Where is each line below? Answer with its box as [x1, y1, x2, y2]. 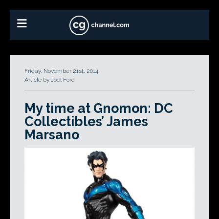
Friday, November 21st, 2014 [24, 67, 98, 74]
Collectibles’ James [24, 113, 148, 129]
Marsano [24, 127, 79, 142]
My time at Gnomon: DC [24, 100, 173, 116]
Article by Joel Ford [24, 76, 75, 83]
